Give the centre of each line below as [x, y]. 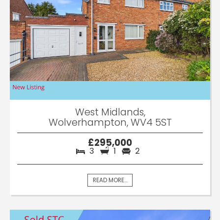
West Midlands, [110, 112]
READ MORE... [110, 180]
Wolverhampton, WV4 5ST [110, 123]
